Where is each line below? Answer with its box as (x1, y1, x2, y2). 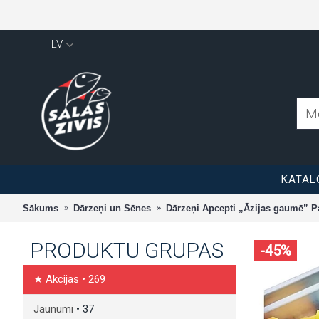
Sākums (23, 202, 58, 214)
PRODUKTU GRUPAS (30, 238, 224, 263)
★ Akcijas (33, 273, 82, 286)
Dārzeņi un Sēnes (73, 202, 151, 214)
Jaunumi (33, 303, 76, 315)
